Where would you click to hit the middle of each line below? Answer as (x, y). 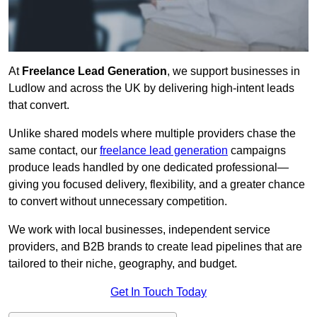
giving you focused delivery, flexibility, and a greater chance (157, 185)
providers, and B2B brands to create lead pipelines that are (155, 247)
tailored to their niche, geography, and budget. (123, 264)
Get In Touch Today (158, 292)
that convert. (39, 105)
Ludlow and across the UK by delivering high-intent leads (151, 88)
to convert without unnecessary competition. (118, 202)
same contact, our (54, 151)
